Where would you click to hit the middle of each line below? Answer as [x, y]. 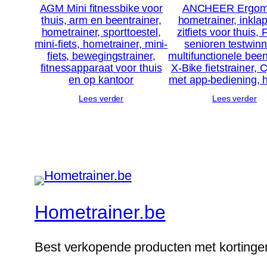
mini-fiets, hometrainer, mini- [101, 44]
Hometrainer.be [100, 212]
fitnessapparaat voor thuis [101, 68]
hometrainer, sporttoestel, [101, 32]
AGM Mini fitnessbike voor [101, 9]
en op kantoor [101, 80]
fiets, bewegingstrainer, [101, 56]
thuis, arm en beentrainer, [101, 21]
